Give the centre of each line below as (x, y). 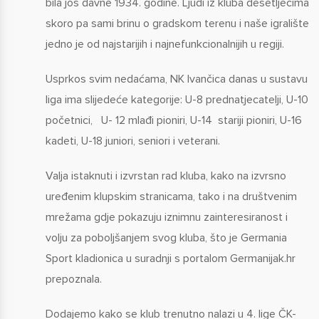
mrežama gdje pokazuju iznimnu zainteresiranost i (166, 217)
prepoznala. (73, 279)
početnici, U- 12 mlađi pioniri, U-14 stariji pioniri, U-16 (173, 120)
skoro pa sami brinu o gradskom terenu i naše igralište (177, 23)
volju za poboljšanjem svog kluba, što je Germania (166, 237)
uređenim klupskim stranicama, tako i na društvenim (171, 196)
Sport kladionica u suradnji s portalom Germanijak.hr (170, 258)
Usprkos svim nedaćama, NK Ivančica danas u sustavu (176, 79)
